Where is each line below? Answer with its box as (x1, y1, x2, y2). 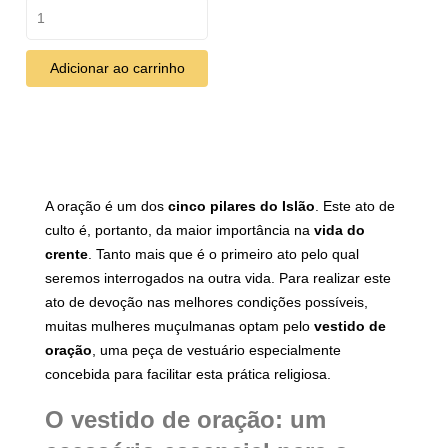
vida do (314, 222, 365, 239)
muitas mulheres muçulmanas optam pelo (45, 318, 314, 335)
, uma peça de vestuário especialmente (92, 342, 341, 359)
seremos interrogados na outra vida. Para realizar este (45, 270, 391, 287)
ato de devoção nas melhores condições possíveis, (45, 294, 368, 311)
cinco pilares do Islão (168, 198, 315, 215)
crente (45, 246, 88, 263)
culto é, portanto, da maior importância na (45, 222, 314, 239)
